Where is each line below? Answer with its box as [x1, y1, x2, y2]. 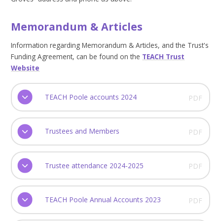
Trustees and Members [44, 126, 119, 136]
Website [11, 63, 40, 73]
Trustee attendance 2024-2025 [44, 160, 144, 170]
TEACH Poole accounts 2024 [44, 92, 137, 102]
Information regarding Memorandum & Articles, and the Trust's [11, 40, 209, 50]
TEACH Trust [142, 51, 185, 61]
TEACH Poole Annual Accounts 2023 [44, 194, 161, 204]
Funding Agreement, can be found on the [11, 51, 143, 61]
